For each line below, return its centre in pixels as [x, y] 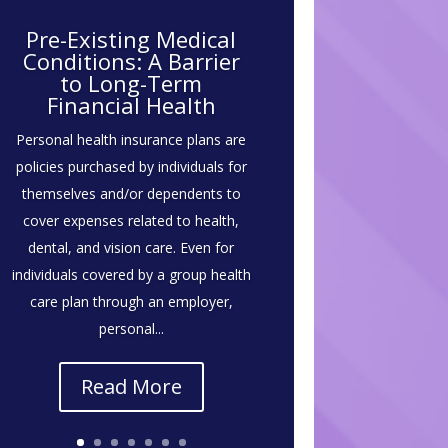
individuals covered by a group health [131, 274]
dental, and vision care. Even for [131, 247]
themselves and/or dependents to [131, 193]
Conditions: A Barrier [131, 60]
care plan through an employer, [131, 301]
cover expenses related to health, [131, 220]
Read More [131, 386]
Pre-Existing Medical [131, 38]
